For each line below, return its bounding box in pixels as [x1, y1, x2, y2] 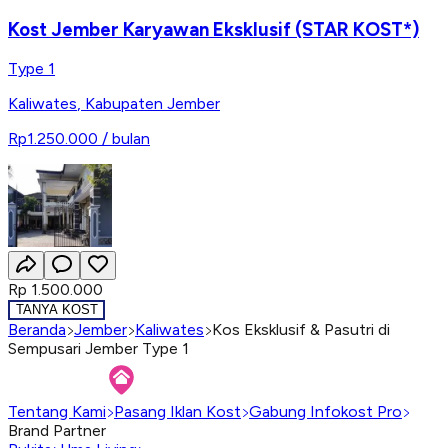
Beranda [8, 319, 66, 339]
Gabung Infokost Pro [249, 401, 402, 421]
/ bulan [102, 129, 150, 149]
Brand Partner [8, 420, 106, 440]
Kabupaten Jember [85, 94, 220, 114]
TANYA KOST [15, 302, 98, 318]
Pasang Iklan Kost [114, 401, 241, 421]
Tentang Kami [8, 401, 106, 421]
